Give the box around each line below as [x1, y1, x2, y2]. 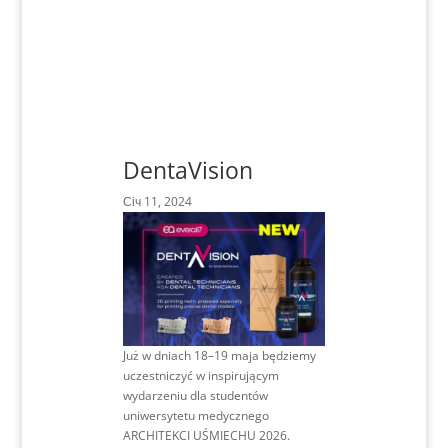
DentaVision [123, 154, 254, 186]
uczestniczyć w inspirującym [123, 366, 280, 384]
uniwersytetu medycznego [123, 406, 270, 424]
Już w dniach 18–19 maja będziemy [123, 346, 317, 364]
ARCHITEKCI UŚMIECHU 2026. [123, 426, 291, 444]
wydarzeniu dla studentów [123, 386, 269, 404]
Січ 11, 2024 [123, 193, 193, 210]
